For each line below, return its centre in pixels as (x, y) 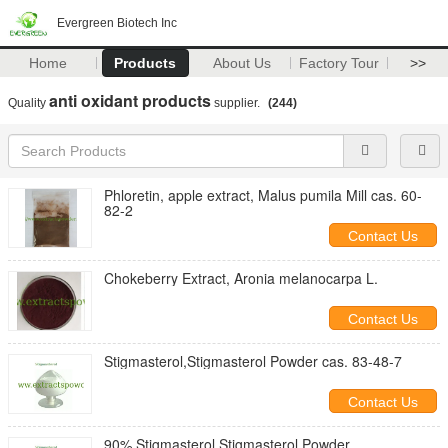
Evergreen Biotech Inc (117, 23)
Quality (28, 103)
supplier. (237, 103)
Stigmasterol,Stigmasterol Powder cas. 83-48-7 (362, 361)
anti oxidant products (130, 100)
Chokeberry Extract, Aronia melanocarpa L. (241, 278)
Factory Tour (339, 63)
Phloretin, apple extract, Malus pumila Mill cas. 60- (263, 195)
